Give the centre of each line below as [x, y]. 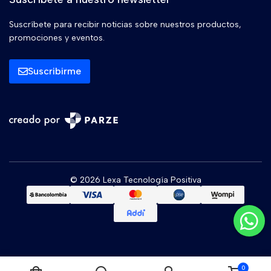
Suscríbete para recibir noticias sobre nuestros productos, [125, 24]
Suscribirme [54, 71]
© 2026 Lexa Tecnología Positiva [135, 180]
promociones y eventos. [57, 38]
